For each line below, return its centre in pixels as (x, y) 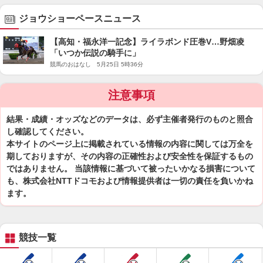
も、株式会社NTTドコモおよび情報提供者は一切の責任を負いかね (130, 181)
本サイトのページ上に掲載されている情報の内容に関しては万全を (130, 144)
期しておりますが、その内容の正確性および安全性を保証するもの (130, 156)
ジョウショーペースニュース (80, 18)
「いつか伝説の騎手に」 (95, 53)
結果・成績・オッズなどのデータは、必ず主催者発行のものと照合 (130, 119)
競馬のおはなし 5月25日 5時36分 (97, 64)
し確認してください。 (48, 131)
